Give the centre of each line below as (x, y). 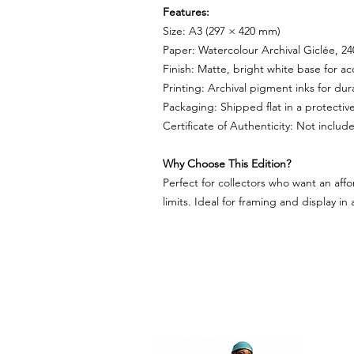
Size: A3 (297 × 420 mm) (222, 31)
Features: (186, 12)
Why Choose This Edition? (227, 164)
